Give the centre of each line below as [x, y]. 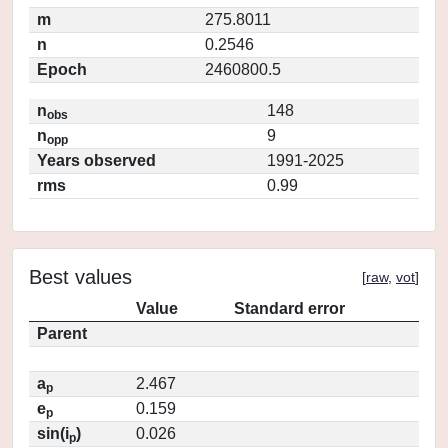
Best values [80, 277]
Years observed [96, 160]
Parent [62, 333]
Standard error [289, 308]
